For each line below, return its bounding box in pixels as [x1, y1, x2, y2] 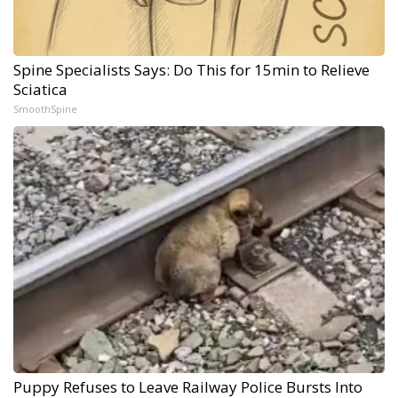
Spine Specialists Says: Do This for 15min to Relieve [13, 59, 370, 80]
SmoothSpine [13, 101, 77, 115]
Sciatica [13, 78, 68, 99]
